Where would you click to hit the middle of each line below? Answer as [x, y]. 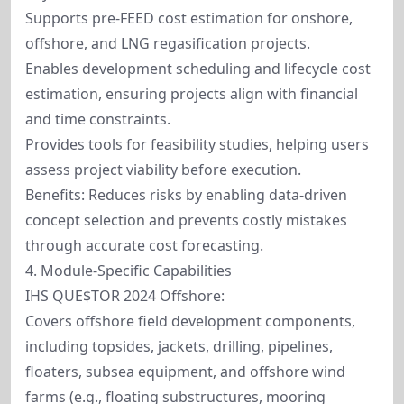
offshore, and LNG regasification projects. [168, 43]
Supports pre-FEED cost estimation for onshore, [189, 18]
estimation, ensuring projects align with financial [192, 94]
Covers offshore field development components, [190, 321]
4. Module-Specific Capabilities [129, 271]
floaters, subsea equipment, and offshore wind [185, 372]
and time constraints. [98, 119]
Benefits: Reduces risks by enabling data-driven [186, 195]
